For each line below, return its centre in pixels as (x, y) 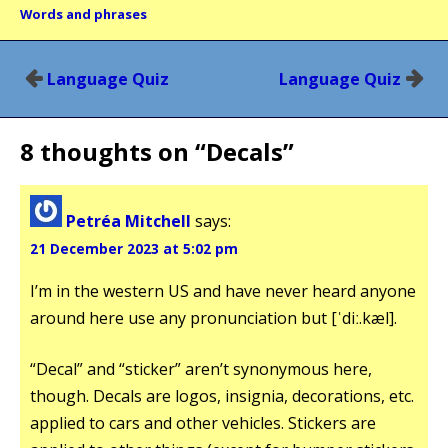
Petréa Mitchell (128, 220)
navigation (84, 104)
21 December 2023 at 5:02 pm (134, 248)
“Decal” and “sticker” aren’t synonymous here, (201, 368)
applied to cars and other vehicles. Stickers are (203, 422)
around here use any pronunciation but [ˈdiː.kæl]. (213, 317)
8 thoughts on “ (113, 151)
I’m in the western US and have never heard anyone (223, 290)
